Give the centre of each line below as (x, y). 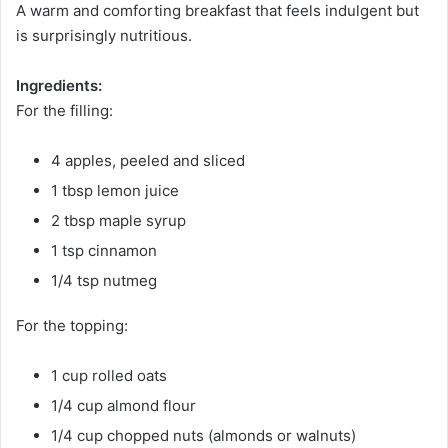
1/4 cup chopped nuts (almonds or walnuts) (203, 436)
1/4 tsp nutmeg (104, 281)
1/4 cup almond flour (123, 406)
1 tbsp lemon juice (115, 191)
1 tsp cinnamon (104, 251)
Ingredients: (59, 86)
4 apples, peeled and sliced (148, 161)
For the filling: (64, 111)
